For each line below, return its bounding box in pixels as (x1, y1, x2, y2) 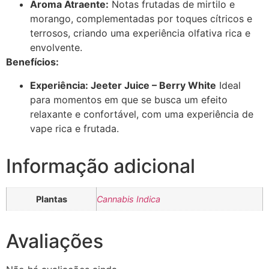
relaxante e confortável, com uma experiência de (30, 107, 253, 120)
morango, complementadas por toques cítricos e (30, 13, 252, 25)
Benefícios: (6, 56, 59, 68)
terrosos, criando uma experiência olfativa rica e (30, 27, 250, 40)
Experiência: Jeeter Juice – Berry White (30, 79, 216, 91)
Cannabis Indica (97, 193, 160, 204)
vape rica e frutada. (30, 122, 119, 134)
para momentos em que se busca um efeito (30, 93, 228, 106)
